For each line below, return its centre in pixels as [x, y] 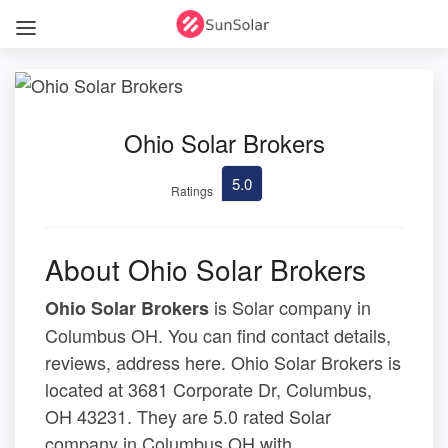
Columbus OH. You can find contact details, [218, 334]
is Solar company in [290, 306]
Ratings [191, 190]
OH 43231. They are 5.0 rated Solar [188, 415]
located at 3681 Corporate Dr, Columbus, [208, 388]
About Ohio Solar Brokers [205, 268]
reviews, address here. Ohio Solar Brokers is [223, 361]
